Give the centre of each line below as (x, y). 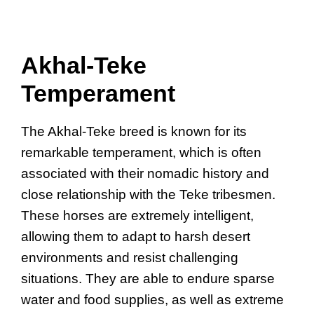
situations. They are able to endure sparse (148, 279)
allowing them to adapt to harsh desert (136, 237)
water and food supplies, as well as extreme (152, 300)
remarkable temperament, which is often (141, 153)
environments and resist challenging (130, 258)
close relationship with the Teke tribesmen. (148, 195)
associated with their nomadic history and (145, 174)
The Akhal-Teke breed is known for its (134, 132)
